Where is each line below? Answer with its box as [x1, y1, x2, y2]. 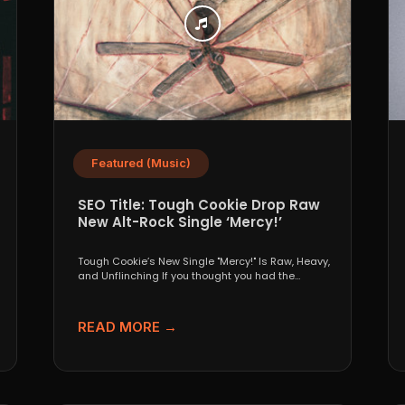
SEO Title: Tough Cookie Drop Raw [78, 194, 321, 214]
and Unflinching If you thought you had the [78, 268, 296, 283]
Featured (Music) [91, 155, 192, 170]
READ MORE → [78, 317, 178, 335]
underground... [78, 282, 151, 297]
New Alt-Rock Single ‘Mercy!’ [78, 212, 283, 231]
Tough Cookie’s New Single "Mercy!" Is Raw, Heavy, [78, 253, 331, 268]
